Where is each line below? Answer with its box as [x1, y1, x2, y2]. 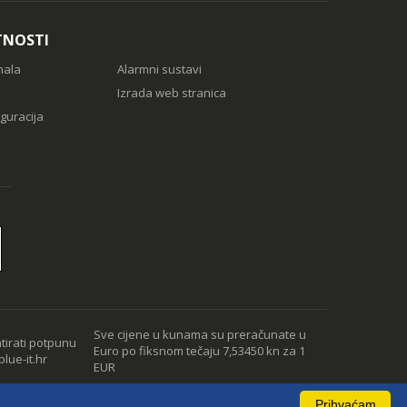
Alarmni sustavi [116, 60, 202, 77]
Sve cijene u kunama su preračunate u [94, 325, 307, 342]
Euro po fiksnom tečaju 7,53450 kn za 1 [94, 342, 306, 359]
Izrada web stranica [116, 84, 226, 101]
